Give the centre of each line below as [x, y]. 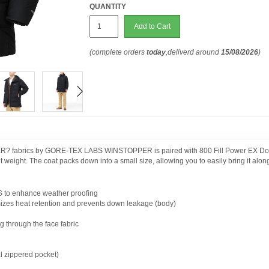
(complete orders [118, 52]
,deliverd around [194, 52]
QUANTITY [108, 7]
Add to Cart [153, 26]
